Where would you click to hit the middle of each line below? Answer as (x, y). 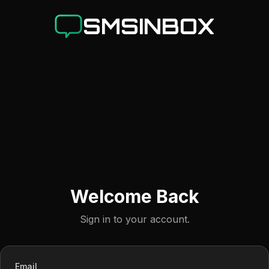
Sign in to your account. (134, 219)
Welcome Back (134, 196)
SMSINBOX (149, 26)
